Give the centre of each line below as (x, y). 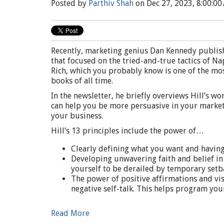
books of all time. (82, 81)
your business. (77, 116)
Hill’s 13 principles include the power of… (127, 131)
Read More (70, 213)
